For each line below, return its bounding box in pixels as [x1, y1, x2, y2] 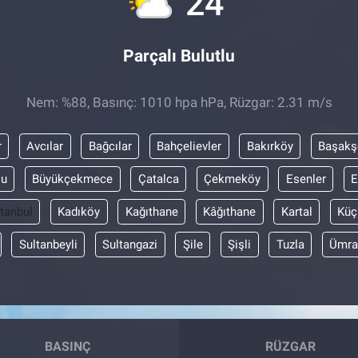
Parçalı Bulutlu [123, 46, 235, 66]
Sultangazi [102, 237, 158, 252]
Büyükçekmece [32, 171, 113, 186]
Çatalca [137, 171, 179, 186]
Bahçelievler [157, 138, 221, 153]
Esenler [285, 171, 326, 186]
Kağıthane [125, 204, 178, 219]
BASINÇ [45, 339, 91, 354]
